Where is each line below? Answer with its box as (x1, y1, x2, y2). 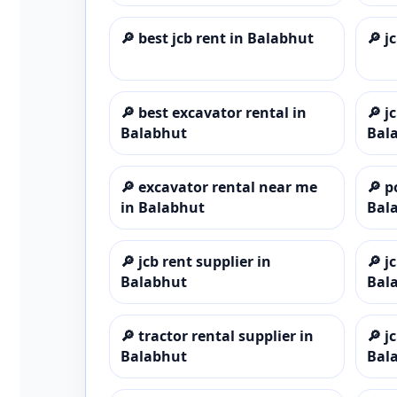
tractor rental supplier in (138, 325, 314, 346)
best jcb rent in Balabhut (138, 27, 314, 48)
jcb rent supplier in (138, 251, 271, 271)
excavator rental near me (138, 176, 317, 197)
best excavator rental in (138, 102, 307, 122)
